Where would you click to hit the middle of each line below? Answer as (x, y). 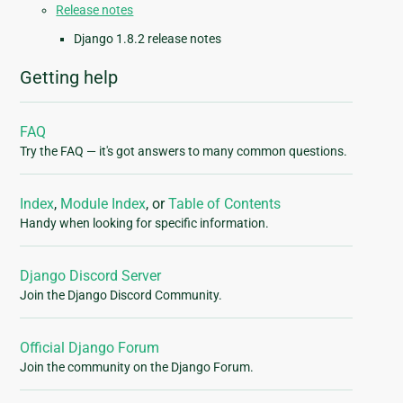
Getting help (69, 78)
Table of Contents (225, 204)
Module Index (103, 204)
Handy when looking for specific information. (145, 224)
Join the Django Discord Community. (121, 296)
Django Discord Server (91, 276)
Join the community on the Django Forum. (137, 367)
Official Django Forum (90, 348)
